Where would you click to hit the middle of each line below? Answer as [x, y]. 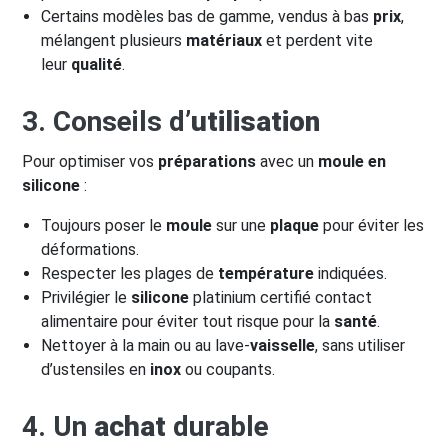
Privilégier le [86, 297]
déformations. [90, 249]
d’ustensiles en [96, 369]
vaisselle [283, 345]
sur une [241, 225]
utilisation [255, 121]
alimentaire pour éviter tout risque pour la [188, 321]
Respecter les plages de [130, 273]
